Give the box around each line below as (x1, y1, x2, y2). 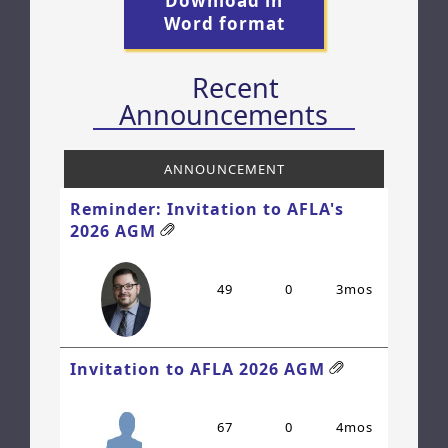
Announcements (119, 96, 329, 134)
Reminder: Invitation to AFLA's (70, 198, 344, 221)
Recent (192, 69, 280, 107)
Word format (163, 12, 285, 36)
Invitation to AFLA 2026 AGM (70, 358, 325, 381)
